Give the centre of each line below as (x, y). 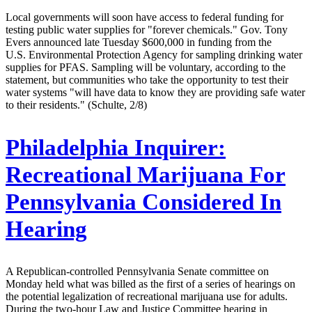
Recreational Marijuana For (146, 174)
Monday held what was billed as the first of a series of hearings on (150, 284)
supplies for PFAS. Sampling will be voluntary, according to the (146, 67)
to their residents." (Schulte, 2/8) (76, 104)
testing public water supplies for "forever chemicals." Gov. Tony (147, 29)
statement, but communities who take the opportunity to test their (147, 79)
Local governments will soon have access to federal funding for (145, 17)
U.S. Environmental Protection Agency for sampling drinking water (154, 54)
